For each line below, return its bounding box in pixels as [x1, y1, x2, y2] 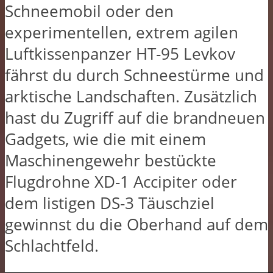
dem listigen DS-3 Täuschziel [5, 192, 214, 214]
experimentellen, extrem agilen [5, 21, 238, 43]
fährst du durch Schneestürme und [5, 64, 264, 86]
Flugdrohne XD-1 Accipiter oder [5, 171, 237, 193]
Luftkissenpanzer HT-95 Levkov [5, 43, 235, 65]
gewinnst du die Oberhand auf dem [5, 213, 268, 235]
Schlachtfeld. [5, 235, 99, 257]
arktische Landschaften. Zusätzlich [5, 85, 257, 107]
